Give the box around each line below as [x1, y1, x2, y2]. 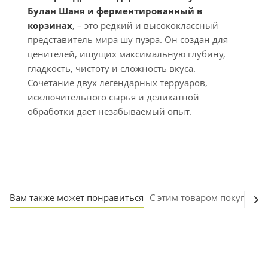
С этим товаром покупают [150, 191, 262, 203]
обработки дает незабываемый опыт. [28, 105, 191, 117]
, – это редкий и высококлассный [72, 19, 218, 31]
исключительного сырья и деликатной [28, 90, 199, 103]
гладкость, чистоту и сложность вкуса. [28, 62, 196, 74]
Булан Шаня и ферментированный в [28, 4, 203, 17]
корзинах [28, 19, 72, 31]
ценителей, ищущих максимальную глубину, [28, 47, 226, 60]
